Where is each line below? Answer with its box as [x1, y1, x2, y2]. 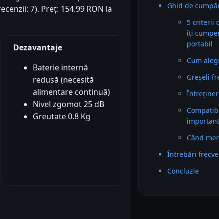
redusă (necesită [32, 74, 94, 86]
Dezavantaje [13, 42, 62, 53]
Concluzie [167, 166, 199, 175]
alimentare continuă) [32, 87, 110, 98]
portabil [187, 39, 213, 48]
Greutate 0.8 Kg [32, 111, 90, 122]
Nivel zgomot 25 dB [32, 99, 104, 110]
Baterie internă [32, 62, 88, 73]
